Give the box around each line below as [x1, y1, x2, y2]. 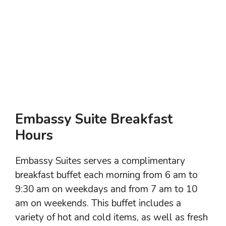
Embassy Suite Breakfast [15, 110, 173, 129]
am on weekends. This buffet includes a [15, 197, 181, 210]
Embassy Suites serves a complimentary [15, 154, 185, 168]
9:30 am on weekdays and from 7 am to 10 [15, 183, 197, 196]
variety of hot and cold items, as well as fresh [15, 211, 208, 224]
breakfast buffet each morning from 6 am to [15, 168, 198, 182]
